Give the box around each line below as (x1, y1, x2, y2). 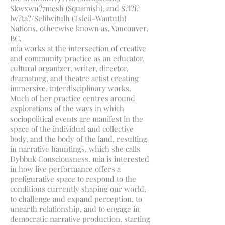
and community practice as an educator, (10, 53, 145, 63)
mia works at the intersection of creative (10, 43, 146, 53)
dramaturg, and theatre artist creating (10, 73, 139, 83)
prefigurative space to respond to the (10, 174, 136, 184)
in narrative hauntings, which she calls (10, 144, 140, 154)
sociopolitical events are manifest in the (10, 114, 143, 124)
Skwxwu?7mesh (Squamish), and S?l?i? (10, 3, 140, 13)
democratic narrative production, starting (10, 214, 150, 224)
